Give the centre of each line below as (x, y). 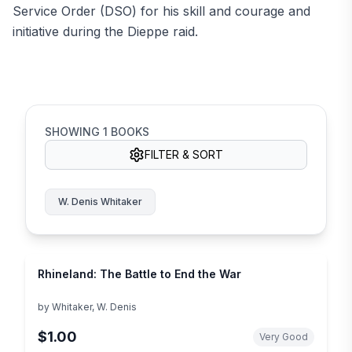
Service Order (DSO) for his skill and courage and (161, 11)
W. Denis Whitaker (100, 201)
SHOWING (74, 131)
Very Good (284, 336)
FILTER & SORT (184, 154)
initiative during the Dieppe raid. (105, 31)
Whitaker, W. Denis (94, 306)
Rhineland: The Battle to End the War (139, 273)
